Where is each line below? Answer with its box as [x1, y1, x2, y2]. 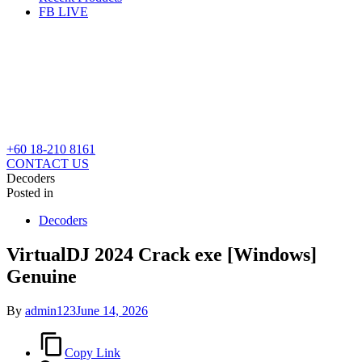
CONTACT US [6, 156, 89, 170]
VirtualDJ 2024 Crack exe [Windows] [6, 243, 317, 265]
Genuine [6, 265, 77, 287]
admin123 [25, 303, 76, 318]
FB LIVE [39, 4, 88, 19]
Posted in [6, 185, 53, 200]
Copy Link [65, 345, 120, 360]
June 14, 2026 [76, 303, 148, 318]
